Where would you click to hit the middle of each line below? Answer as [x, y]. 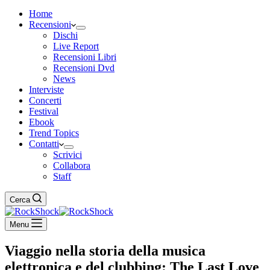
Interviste [46, 89]
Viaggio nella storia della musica [105, 250]
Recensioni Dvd [84, 68]
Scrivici [67, 155]
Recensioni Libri [85, 57]
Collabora [72, 165]
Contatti [44, 144]
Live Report [76, 46]
